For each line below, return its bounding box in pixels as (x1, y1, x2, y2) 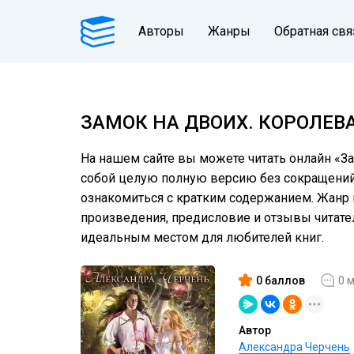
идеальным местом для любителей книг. (81, 230, 324, 245)
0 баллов (256, 273, 305, 287)
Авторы (138, 24, 184, 39)
